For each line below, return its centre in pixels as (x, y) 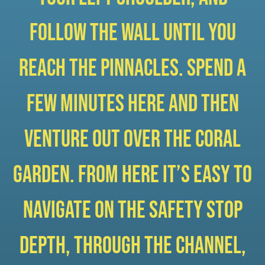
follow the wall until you (132, 33)
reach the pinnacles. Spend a (132, 68)
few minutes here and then (132, 104)
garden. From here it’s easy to (132, 175)
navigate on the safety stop (132, 210)
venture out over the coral (132, 139)
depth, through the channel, (132, 246)
